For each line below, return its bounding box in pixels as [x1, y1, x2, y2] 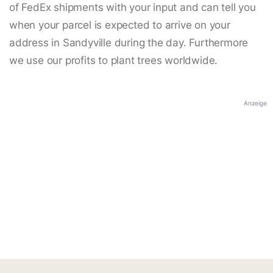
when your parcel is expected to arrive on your [9, 19, 230, 32]
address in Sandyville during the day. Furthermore [9, 37, 249, 49]
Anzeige [244, 99, 267, 107]
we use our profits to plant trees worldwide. [9, 54, 218, 67]
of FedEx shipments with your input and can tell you [9, 1, 256, 14]
